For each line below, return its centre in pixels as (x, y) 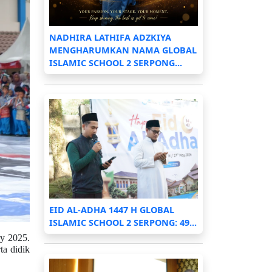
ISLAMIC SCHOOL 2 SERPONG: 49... (123, 222)
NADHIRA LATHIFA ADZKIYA (110, 38)
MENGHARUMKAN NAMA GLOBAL (123, 50)
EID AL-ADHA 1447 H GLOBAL (112, 209)
